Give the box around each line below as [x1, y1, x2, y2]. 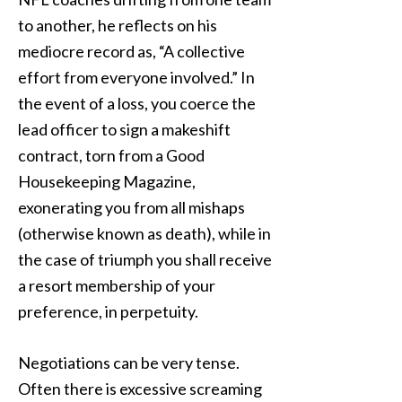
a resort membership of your [18, 275, 215, 295]
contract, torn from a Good [18, 145, 205, 165]
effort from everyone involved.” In [18, 67, 255, 87]
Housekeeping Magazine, [18, 171, 196, 191]
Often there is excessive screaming [18, 379, 262, 398]
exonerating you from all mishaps [18, 197, 245, 217]
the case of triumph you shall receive [18, 249, 272, 269]
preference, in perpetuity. [18, 301, 198, 321]
